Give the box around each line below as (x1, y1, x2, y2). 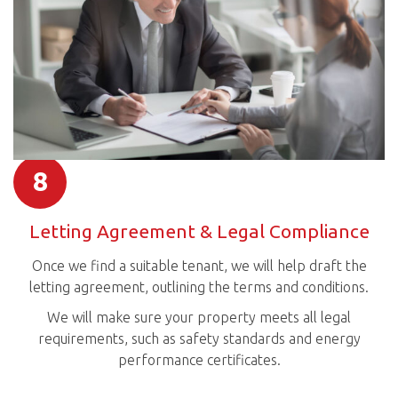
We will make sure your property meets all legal (47, 309, 351, 326)
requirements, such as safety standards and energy (37, 330, 361, 347)
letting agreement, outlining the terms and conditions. (29, 278, 369, 295)
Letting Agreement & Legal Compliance (28, 220, 370, 243)
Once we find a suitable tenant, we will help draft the (31, 257, 367, 274)
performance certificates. (117, 352, 281, 369)
